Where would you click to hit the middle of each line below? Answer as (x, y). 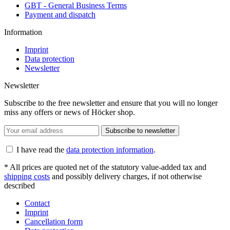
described (20, 185)
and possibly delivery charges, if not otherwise (126, 176)
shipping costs (27, 176)
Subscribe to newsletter (140, 130)
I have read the (41, 149)
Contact (37, 203)
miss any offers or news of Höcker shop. (70, 112)
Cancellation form (54, 221)
